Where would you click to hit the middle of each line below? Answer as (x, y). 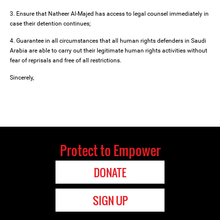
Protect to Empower (110, 151)
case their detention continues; (50, 24)
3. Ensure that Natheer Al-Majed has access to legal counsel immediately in (109, 14)
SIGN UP (110, 201)
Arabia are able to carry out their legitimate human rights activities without (109, 51)
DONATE (110, 173)
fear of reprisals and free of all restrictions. (66, 61)
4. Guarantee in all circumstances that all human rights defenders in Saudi (108, 41)
